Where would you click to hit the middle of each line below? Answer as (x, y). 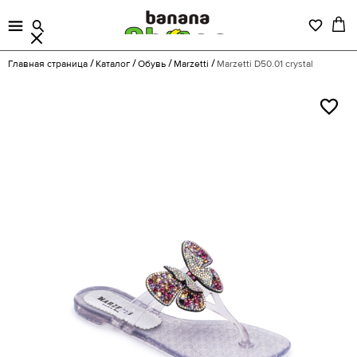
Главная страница (48, 64)
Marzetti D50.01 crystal (265, 64)
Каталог (113, 64)
